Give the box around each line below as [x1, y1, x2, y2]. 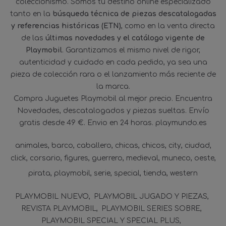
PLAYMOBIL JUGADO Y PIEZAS [94, 193, 207, 201]
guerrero [91, 154, 123, 162]
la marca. [96, 83, 130, 91]
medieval [126, 154, 158, 162]
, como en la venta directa [121, 22, 215, 30]
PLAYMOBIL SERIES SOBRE [101, 205, 200, 213]
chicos [141, 142, 165, 150]
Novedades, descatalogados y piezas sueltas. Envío [17, 107, 209, 115]
